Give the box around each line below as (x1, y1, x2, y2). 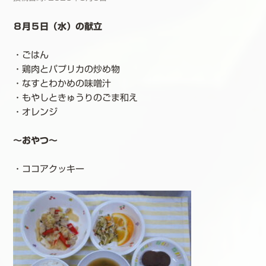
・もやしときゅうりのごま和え (12, 93, 138, 103)
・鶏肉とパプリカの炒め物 (12, 65, 120, 74)
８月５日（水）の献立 (12, 22, 102, 31)
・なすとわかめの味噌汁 (12, 79, 111, 88)
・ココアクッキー (12, 164, 84, 174)
